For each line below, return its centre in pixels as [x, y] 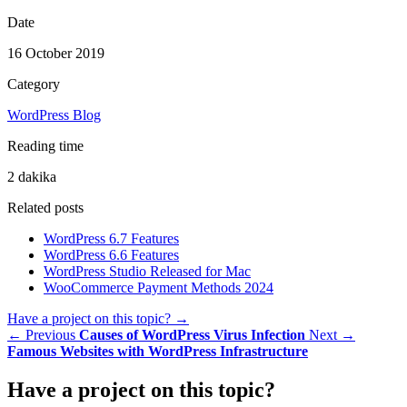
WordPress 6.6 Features [111, 255]
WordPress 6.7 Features [111, 239]
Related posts [45, 208]
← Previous [41, 335]
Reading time [45, 146]
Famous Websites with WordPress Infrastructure [158, 352]
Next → [332, 335]
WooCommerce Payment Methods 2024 [159, 288]
